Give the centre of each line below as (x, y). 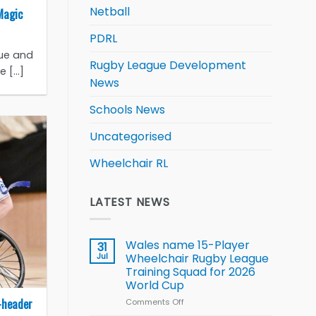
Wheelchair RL (129, 163)
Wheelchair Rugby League (197, 259)
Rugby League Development (168, 65)
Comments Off (155, 302)
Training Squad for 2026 (190, 272)
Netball (110, 11)
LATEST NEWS (130, 202)
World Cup (155, 286)
